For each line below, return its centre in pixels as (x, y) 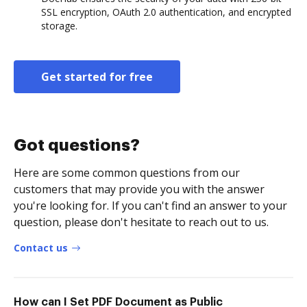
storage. (59, 26)
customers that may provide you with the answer (139, 189)
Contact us (41, 248)
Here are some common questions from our (127, 173)
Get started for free (97, 77)
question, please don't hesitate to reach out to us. (141, 222)
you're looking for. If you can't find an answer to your (150, 206)
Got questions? (77, 146)
